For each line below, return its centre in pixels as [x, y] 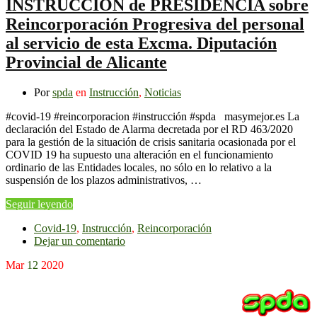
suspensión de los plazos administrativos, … [104, 180]
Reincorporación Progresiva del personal [155, 24]
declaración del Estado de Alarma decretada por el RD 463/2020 [149, 129]
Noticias [163, 92]
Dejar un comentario [80, 241]
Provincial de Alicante [86, 62]
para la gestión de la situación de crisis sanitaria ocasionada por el [151, 142]
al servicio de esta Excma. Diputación [141, 43]
